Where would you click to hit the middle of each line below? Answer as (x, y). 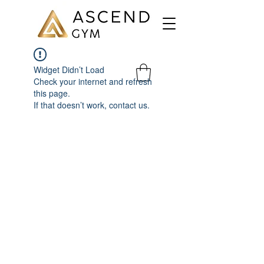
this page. (52, 93)
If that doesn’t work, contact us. (92, 105)
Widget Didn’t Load (69, 69)
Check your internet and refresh (93, 81)
